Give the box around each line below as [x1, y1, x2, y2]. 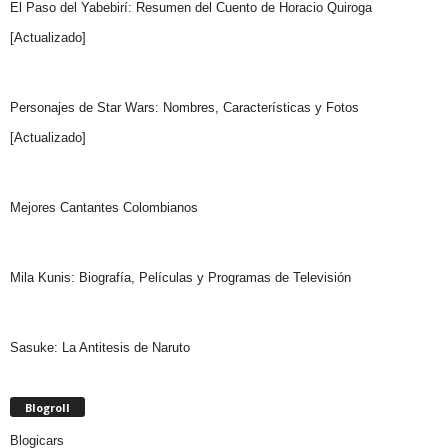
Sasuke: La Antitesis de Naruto [10, 339, 190, 355]
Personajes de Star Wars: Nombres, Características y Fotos [10, 99, 359, 115]
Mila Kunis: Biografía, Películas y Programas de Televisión [10, 269, 351, 285]
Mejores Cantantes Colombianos [10, 199, 198, 215]
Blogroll [25, 399, 70, 415]
